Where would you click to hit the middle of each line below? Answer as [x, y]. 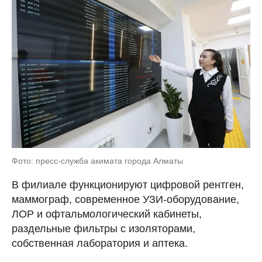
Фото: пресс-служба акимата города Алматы [97, 161]
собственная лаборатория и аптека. [100, 243]
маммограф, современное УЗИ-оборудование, [125, 199]
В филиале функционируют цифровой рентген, [128, 185]
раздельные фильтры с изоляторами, [104, 229]
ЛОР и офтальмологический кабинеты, [107, 214]
